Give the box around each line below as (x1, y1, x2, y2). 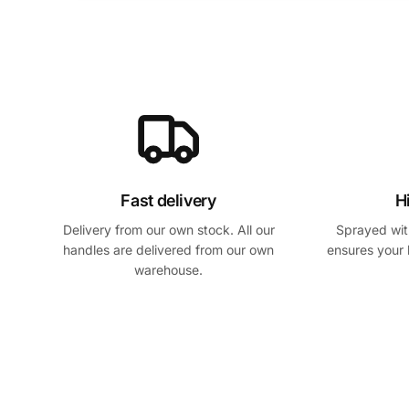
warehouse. (134, 262, 203, 278)
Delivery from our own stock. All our (62, 222, 275, 237)
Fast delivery (121, 191, 216, 210)
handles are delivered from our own (63, 242, 274, 257)
